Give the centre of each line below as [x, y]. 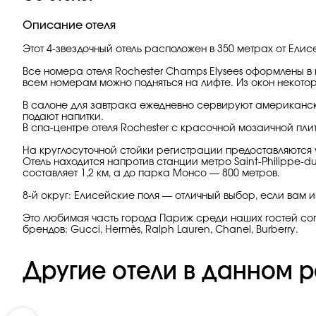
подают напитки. [63, 117]
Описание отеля [69, 25]
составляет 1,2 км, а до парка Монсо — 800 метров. [151, 174]
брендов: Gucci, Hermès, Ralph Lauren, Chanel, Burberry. [160, 230]
